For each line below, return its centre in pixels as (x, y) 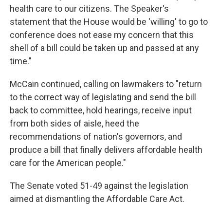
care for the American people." (68, 163)
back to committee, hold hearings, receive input (101, 110)
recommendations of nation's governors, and (96, 136)
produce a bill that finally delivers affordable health (106, 149)
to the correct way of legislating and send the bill (103, 97)
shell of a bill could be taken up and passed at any (104, 48)
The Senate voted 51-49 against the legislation (99, 185)
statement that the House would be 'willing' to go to (109, 21)
